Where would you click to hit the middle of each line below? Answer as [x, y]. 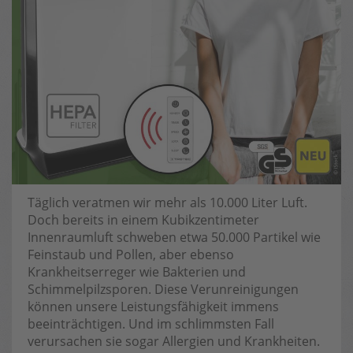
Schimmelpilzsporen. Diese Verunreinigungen [163, 289]
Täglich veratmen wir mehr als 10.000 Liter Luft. [167, 203]
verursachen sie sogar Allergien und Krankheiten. [174, 341]
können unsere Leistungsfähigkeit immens [153, 307]
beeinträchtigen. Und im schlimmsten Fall [151, 324]
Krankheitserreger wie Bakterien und [137, 272]
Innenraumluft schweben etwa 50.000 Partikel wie [174, 237]
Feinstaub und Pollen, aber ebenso [131, 255]
